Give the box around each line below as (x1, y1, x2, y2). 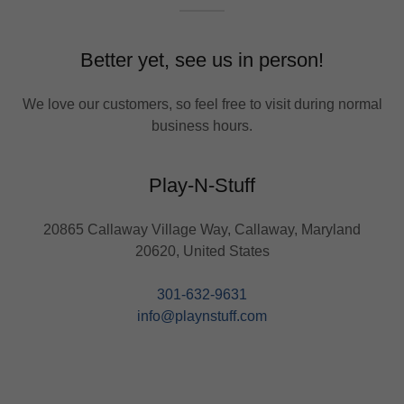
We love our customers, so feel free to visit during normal (22, 96, 382, 112)
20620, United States (134, 243, 270, 259)
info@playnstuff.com (137, 308, 267, 324)
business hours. (151, 117, 252, 133)
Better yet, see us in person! (80, 48, 324, 71)
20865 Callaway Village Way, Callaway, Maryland (43, 221, 361, 237)
